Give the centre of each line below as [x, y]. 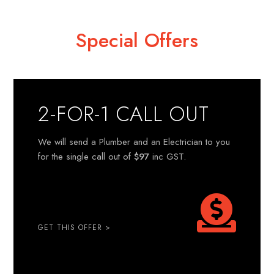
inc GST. [168, 157]
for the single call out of [86, 157]
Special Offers [137, 40]
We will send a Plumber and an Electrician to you [134, 142]
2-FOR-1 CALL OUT [124, 114]
